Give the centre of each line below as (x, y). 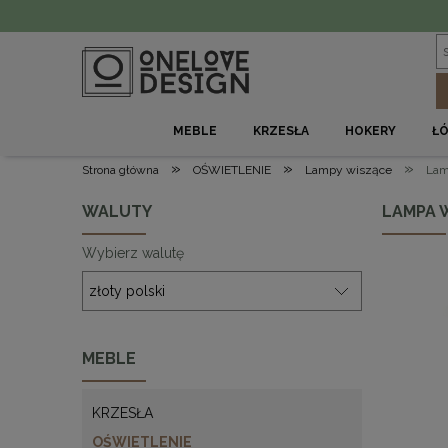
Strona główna (120, 170)
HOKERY (371, 131)
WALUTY (117, 211)
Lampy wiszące (348, 170)
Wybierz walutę (133, 253)
